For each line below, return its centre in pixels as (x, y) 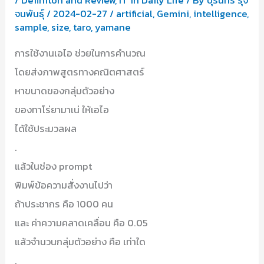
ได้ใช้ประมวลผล (46, 129)
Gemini (173, 13)
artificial (135, 13)
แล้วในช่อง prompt (54, 166)
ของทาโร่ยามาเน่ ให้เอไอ (62, 110)
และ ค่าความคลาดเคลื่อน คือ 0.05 (82, 223)
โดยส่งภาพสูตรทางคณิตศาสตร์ (80, 72)
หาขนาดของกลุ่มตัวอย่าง (65, 91)
